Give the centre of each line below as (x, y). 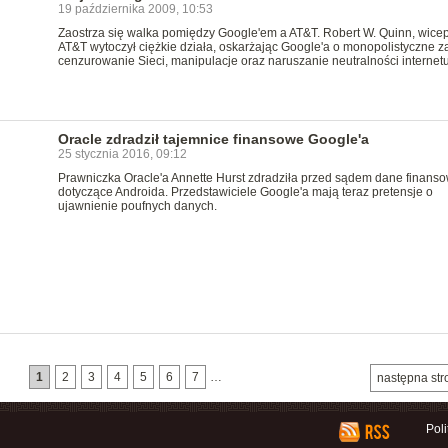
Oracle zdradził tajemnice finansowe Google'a (213, 139)
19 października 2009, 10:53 (135, 9)
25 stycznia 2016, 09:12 (122, 154)
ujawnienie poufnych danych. (137, 206)
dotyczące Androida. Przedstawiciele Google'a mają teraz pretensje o (245, 192)
